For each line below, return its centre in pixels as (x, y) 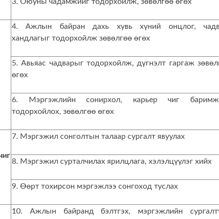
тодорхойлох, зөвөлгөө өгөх (63, 111)
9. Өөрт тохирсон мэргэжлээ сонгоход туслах (95, 186)
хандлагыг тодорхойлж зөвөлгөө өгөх (81, 38)
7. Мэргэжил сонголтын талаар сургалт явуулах (98, 136)
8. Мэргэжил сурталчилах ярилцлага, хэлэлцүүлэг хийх (112, 161)
